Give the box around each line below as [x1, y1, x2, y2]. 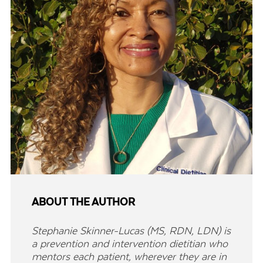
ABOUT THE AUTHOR [32, 196, 135, 208]
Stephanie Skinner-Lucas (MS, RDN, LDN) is [32, 224, 231, 237]
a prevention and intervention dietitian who [32, 237, 228, 249]
